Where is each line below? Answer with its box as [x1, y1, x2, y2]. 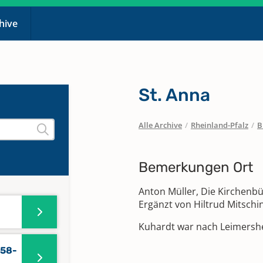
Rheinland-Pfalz [190, 120, 248, 130]
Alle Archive [139, 120, 182, 130]
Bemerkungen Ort [139, 159, 253, 176]
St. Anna [139, 85, 210, 106]
